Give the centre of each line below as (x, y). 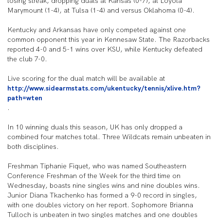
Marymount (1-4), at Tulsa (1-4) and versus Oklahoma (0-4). (101, 10)
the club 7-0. (27, 59)
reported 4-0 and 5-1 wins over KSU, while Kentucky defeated (105, 49)
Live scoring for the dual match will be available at (86, 78)
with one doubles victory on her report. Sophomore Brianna (100, 205)
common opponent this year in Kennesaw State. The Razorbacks (109, 39)
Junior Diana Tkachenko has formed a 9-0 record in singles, (102, 195)
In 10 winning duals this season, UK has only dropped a (95, 127)
